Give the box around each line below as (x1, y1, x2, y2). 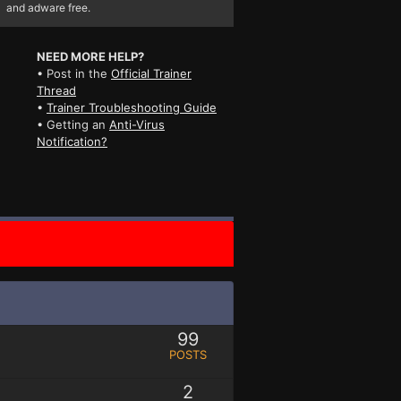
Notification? (36, 133, 107, 149)
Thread (36, 82, 76, 98)
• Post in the (36, 65, 111, 81)
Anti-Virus (108, 116, 165, 132)
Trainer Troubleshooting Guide (46, 99, 217, 115)
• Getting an (36, 116, 109, 132)
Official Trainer (110, 65, 192, 81)
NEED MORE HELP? (36, 48, 144, 64)
